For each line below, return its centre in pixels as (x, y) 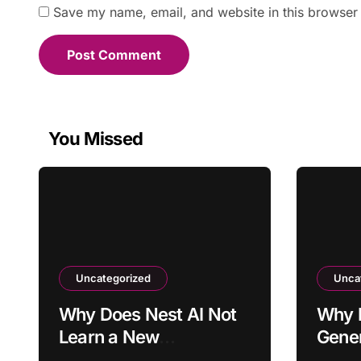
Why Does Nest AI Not (148, 314)
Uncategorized (113, 278)
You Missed (96, 139)
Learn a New (109, 337)
